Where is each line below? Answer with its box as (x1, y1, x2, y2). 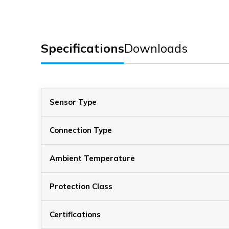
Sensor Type (50, 97, 97, 107)
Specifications (41, 40, 124, 56)
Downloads (124, 40, 188, 56)
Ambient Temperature (50, 153, 135, 163)
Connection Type (50, 125, 112, 135)
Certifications (50, 209, 101, 219)
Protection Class (50, 181, 112, 191)
